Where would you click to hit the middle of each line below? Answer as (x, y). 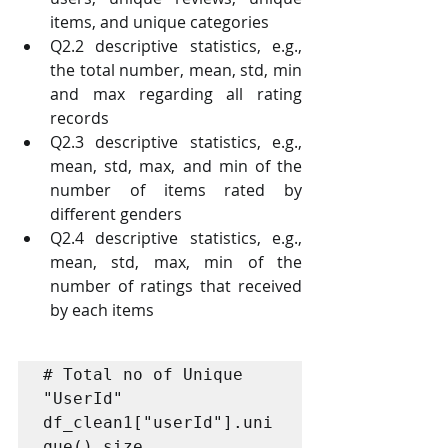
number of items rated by (176, 189)
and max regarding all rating (176, 93)
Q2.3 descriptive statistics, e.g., (176, 141)
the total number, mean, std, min (176, 69)
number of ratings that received (176, 285)
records (79, 117)
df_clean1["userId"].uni (158, 422)
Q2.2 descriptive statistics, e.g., (176, 45)
